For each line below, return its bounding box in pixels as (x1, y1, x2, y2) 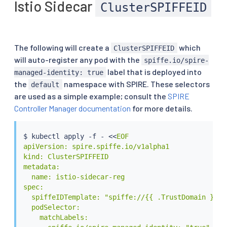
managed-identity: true (14, 68, 103, 77)
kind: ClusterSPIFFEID (23, 153, 108, 161)
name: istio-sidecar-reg (23, 173, 125, 181)
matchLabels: (23, 213, 88, 222)
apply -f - (59, 132, 108, 141)
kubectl (31, 132, 60, 141)
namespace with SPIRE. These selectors (62, 79, 210, 89)
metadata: (23, 163, 60, 171)
